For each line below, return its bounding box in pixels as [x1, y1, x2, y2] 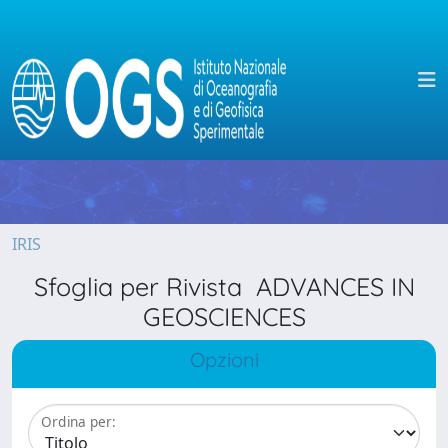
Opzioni [189, 347, 259, 372]
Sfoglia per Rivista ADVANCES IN [33, 271, 415, 302]
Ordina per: [41, 412, 116, 432]
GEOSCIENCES [142, 301, 306, 332]
